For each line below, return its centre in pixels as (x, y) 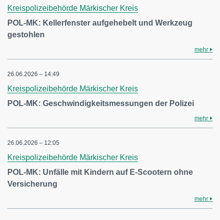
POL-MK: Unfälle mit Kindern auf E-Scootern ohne (100, 172)
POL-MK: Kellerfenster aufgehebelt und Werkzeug (100, 23)
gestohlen (26, 35)
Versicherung (32, 184)
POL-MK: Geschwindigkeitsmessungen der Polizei (101, 103)
